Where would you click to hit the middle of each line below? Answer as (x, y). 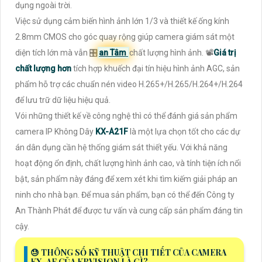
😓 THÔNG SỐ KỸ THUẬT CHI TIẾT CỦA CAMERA (128, 253)
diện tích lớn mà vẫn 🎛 (56, 53)
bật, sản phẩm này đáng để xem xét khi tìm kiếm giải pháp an (126, 179)
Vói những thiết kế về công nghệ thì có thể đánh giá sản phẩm (126, 116)
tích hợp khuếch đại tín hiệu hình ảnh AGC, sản (156, 69)
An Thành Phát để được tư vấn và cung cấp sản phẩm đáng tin (129, 211)
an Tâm (113, 53)
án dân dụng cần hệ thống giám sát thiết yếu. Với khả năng (121, 148)
